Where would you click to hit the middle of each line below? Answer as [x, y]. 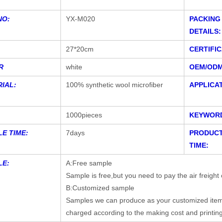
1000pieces [84, 115]
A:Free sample [89, 163]
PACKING [205, 19]
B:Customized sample [100, 188]
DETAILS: [205, 31]
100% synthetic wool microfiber [114, 85]
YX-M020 [81, 19]
